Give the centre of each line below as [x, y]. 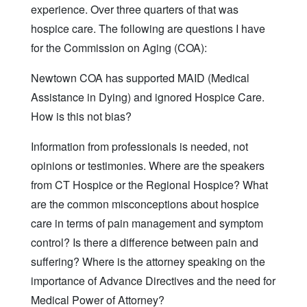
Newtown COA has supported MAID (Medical [140, 77]
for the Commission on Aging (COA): [119, 47]
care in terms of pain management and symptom [147, 223]
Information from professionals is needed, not [139, 146]
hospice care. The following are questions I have [148, 28]
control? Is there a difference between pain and [145, 242]
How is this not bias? [81, 116]
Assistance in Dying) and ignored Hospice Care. [148, 97]
